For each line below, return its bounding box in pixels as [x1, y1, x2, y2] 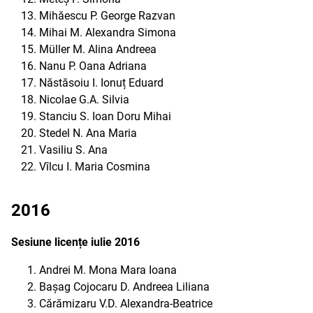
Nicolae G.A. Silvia [39, 93, 129, 106]
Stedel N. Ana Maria [39, 126, 137, 140]
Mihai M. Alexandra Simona [39, 26, 176, 39]
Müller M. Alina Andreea [39, 43, 156, 56]
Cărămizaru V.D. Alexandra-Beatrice [39, 297, 212, 310]
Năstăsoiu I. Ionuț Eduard [39, 76, 163, 89]
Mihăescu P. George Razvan [39, 9, 175, 22]
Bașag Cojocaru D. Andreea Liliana [39, 280, 210, 293]
